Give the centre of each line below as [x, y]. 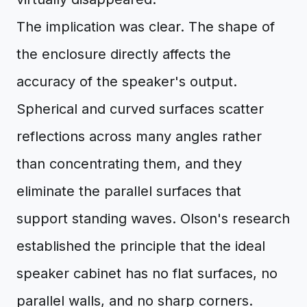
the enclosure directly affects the [124, 54]
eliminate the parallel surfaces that [129, 191]
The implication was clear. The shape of [146, 27]
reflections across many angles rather [139, 136]
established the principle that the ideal [141, 246]
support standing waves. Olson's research [153, 219]
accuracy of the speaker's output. [127, 82]
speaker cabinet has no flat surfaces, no [147, 273]
